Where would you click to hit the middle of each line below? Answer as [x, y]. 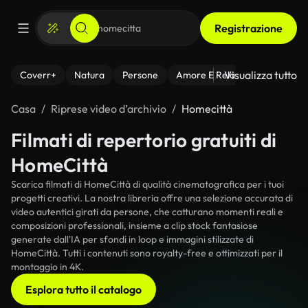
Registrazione [249, 28]
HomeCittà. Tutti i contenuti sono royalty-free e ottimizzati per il [147, 253]
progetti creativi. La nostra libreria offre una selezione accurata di [152, 198]
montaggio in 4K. [47, 267]
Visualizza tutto [261, 75]
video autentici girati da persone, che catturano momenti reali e [147, 212]
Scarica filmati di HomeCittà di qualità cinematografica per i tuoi [147, 184]
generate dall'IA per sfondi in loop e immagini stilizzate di [132, 239]
